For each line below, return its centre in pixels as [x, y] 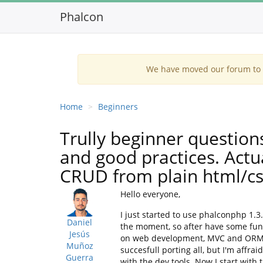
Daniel [80, 222]
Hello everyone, [150, 194]
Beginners [118, 107]
